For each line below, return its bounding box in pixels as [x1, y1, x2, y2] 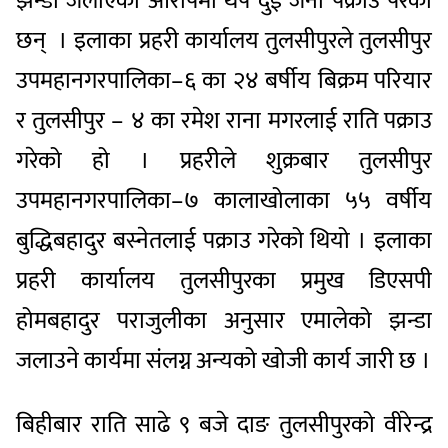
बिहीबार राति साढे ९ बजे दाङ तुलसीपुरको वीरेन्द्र [16, 404, 432, 445]
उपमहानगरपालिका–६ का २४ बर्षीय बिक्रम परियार [16, 60, 432, 101]
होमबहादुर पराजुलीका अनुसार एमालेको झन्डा [16, 300, 432, 341]
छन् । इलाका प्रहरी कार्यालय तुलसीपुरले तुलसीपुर [16, 20, 432, 61]
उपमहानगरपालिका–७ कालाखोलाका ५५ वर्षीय [16, 180, 432, 221]
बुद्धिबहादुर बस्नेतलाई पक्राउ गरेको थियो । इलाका [16, 220, 432, 261]
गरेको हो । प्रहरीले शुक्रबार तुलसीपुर [16, 140, 432, 181]
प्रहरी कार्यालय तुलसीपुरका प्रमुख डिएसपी [16, 260, 432, 301]
